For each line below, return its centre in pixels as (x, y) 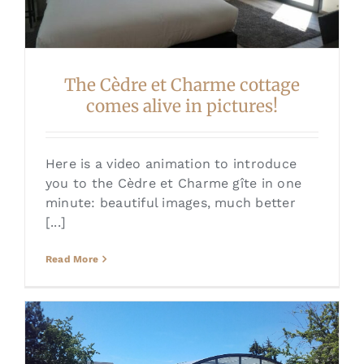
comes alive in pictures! (182, 107)
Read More (72, 260)
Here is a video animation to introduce (171, 164)
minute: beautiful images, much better (170, 203)
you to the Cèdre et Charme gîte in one (173, 184)
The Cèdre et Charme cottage (182, 86)
